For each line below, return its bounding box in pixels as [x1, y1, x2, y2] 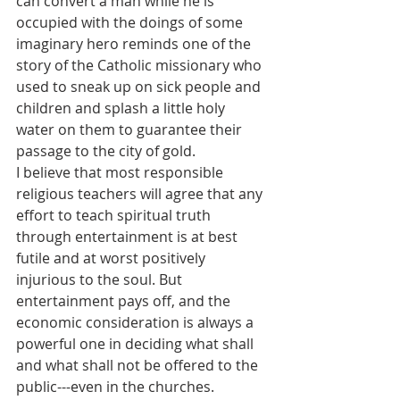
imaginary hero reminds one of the [16, 34, 254, 54]
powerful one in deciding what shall [16, 334, 257, 354]
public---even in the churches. [16, 377, 214, 397]
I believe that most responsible [16, 162, 227, 183]
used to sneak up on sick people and [16, 77, 264, 97]
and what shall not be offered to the [16, 355, 262, 376]
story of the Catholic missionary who [16, 55, 265, 76]
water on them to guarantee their [16, 120, 246, 140]
